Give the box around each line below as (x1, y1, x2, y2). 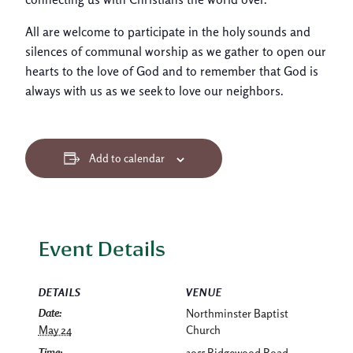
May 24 (38, 322, 72, 336)
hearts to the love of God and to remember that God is (25, 64, 318, 79)
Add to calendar (88, 152, 165, 165)
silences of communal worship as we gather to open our (25, 44, 326, 59)
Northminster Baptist (186, 306, 288, 320)
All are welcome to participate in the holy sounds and (25, 24, 310, 39)
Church (186, 322, 221, 336)
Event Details (38, 236, 165, 262)
